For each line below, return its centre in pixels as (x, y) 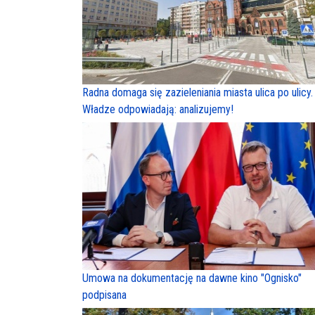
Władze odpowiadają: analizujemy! (158, 109)
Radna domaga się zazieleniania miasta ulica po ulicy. (198, 92)
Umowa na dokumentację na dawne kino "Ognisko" (192, 278)
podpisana (104, 295)
